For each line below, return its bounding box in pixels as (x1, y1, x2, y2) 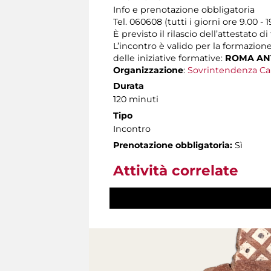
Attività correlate (113, 162, 238, 179)
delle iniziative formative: (113, 52, 225, 64)
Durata (113, 80, 144, 91)
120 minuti (113, 93, 158, 105)
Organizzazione (113, 64, 183, 76)
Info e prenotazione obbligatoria (113, 4, 255, 15)
